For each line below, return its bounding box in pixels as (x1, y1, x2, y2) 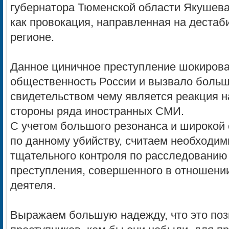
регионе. (10, 31, 54, 43)
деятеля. (10, 179, 56, 192)
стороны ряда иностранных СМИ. (10, 105, 184, 118)
